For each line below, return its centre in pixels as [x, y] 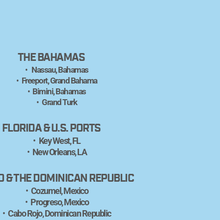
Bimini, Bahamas [59, 92]
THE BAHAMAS [51, 58]
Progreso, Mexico [60, 202]
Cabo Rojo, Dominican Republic [59, 214]
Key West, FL [59, 141]
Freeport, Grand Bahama [59, 81]
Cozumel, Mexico [59, 191]
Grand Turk [59, 102]
